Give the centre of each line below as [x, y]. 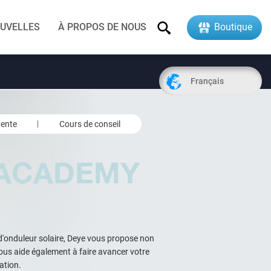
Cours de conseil [90, 124]
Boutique [232, 27]
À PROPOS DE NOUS [102, 27]
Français [206, 81]
